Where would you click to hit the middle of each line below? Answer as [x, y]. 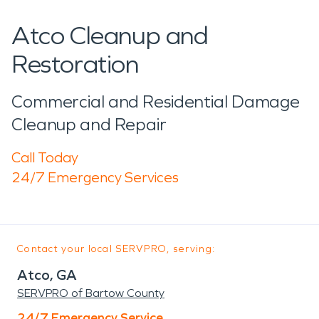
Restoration [75, 64]
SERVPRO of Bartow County [91, 293]
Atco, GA [47, 274]
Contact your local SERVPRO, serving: [116, 249]
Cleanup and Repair [89, 124]
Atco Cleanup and [110, 36]
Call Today [45, 157]
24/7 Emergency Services [95, 177]
